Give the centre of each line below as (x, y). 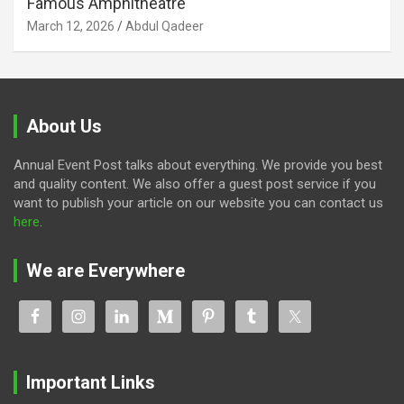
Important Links (91, 383)
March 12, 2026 (71, 27)
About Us (64, 127)
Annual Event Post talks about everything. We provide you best (198, 165)
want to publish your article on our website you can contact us (198, 203)
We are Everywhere (106, 271)
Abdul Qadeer (165, 27)
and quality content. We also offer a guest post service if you (195, 184)
